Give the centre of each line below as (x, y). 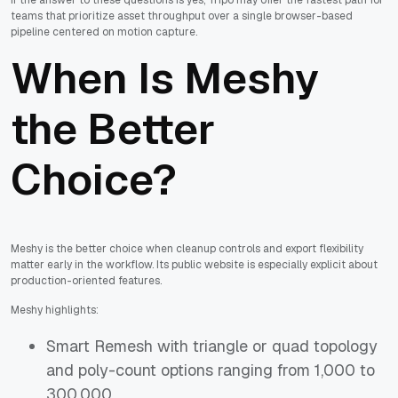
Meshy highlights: (55, 310)
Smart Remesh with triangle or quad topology (212, 346)
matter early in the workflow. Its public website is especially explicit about (194, 264)
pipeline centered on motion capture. (104, 32)
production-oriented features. (86, 280)
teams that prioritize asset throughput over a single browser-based (182, 16)
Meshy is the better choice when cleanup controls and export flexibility (187, 248)
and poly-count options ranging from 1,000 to (211, 370)
